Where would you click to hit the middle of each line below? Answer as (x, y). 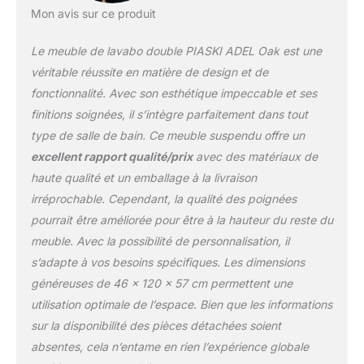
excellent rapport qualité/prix (111, 156)
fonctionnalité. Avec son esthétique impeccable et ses (173, 93)
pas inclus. (197, 154)
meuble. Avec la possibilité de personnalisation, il (160, 240)
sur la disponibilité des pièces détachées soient (156, 325)
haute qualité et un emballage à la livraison (143, 177)
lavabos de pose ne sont (235, 137)
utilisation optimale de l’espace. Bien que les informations (181, 304)
